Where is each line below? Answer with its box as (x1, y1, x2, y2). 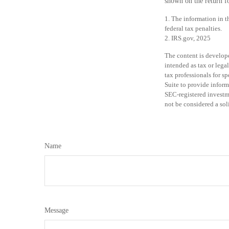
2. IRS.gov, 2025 (165, 34, 211, 42)
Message (44, 206, 68, 214)
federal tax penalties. (165, 24, 222, 32)
